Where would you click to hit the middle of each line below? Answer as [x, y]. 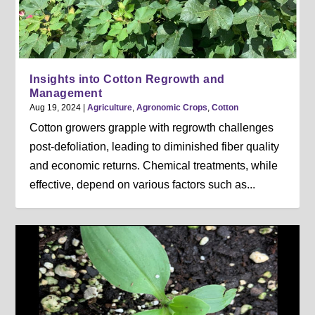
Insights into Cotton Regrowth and [127, 79]
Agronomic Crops [172, 108]
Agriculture [110, 108]
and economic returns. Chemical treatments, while [154, 166]
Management [66, 94]
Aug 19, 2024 [56, 108]
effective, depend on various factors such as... [143, 185]
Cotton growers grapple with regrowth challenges [152, 128]
